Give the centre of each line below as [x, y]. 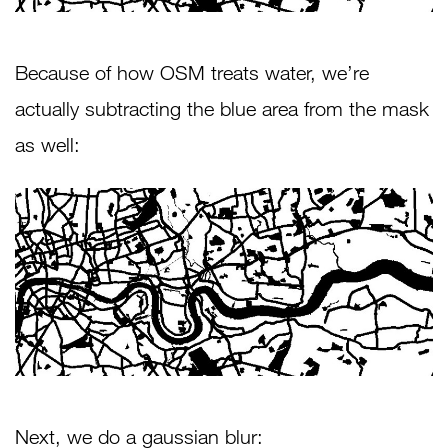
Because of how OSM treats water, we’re [192, 73]
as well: [47, 145]
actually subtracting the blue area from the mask [222, 109]
